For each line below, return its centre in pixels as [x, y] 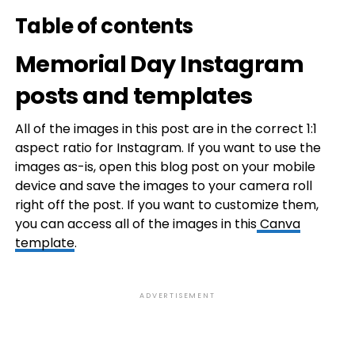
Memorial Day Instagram [159, 64]
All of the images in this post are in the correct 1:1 [166, 129]
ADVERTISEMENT [177, 296]
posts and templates [134, 96]
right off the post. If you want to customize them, [166, 205]
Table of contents [104, 26]
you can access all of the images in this [136, 224]
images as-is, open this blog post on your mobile [165, 167]
